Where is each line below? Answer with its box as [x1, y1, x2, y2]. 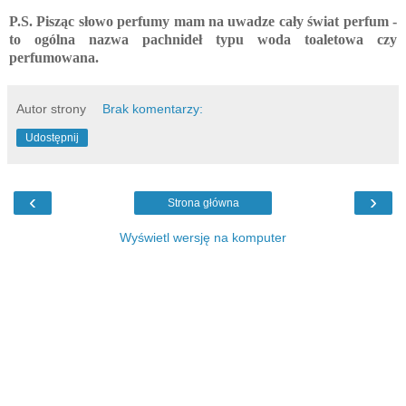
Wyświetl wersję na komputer [120, 229, 286, 245]
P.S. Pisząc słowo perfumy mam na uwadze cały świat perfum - [9, 13, 397, 29]
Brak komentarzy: [102, 101, 204, 116]
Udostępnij [25, 130, 79, 144]
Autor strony [16, 101, 86, 116]
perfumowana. [9, 49, 99, 65]
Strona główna [167, 196, 239, 209]
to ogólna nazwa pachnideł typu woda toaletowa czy [9, 31, 397, 47]
